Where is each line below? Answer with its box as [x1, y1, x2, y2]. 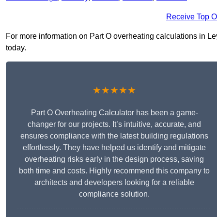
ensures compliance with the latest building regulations [20, 132, 208, 140]
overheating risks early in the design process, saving [25, 155, 204, 164]
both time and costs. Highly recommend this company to [19, 167, 210, 175]
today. [6, 44, 26, 52]
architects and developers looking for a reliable [34, 178, 194, 187]
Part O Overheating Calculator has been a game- [31, 108, 198, 117]
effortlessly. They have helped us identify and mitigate [23, 143, 206, 152]
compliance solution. [79, 190, 150, 199]
